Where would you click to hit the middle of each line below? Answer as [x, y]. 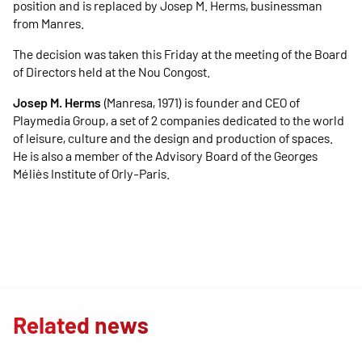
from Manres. [48, 23]
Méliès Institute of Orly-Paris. [91, 173]
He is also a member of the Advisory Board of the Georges [165, 155]
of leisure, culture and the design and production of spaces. [173, 137]
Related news [81, 324]
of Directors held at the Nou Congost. [112, 71]
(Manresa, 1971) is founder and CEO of [200, 102]
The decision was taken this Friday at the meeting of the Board [180, 53]
